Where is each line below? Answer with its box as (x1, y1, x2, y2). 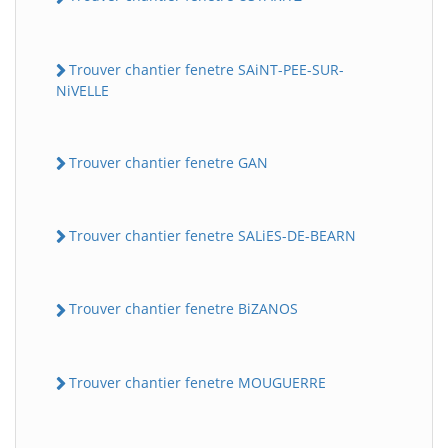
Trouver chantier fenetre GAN (69, 152, 268, 172)
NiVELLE (56, 80, 109, 100)
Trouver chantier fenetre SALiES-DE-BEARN (69, 226, 356, 246)
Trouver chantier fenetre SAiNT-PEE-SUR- (69, 59, 344, 79)
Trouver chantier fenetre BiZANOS (69, 299, 298, 319)
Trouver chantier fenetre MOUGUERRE (69, 372, 326, 392)
